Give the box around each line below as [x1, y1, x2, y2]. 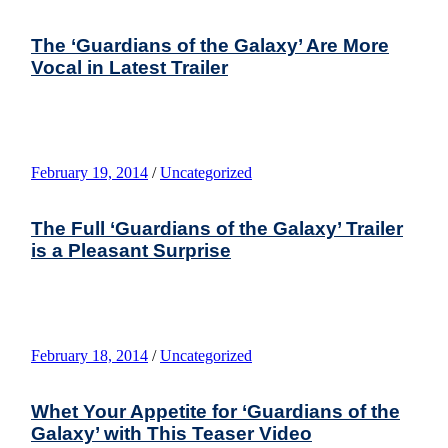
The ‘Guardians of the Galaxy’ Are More [31, 34, 389, 56]
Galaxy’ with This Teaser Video [31, 422, 312, 444]
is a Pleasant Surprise [31, 239, 231, 261]
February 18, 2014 [31, 346, 148, 364]
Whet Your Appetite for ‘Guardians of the [31, 400, 400, 422]
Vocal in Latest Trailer [31, 56, 228, 78]
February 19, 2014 [31, 163, 148, 181]
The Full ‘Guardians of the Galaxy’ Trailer [31, 217, 403, 239]
